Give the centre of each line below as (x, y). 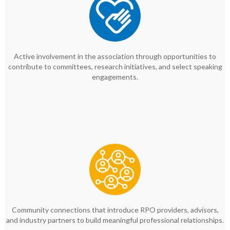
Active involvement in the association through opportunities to (115, 56)
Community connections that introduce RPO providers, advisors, (115, 210)
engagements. (115, 77)
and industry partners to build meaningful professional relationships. (115, 220)
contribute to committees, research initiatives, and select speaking (115, 67)
